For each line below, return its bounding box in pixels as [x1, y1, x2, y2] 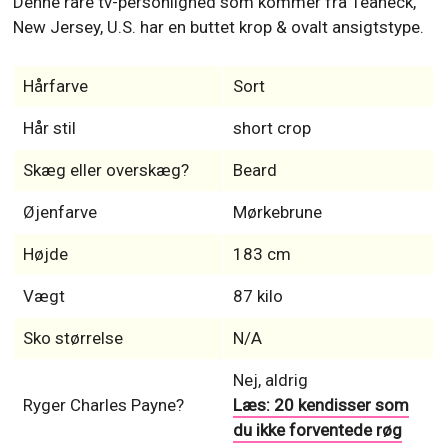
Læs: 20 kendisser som [232, 394, 409, 415]
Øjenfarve [22, 201, 97, 222]
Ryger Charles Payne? [22, 394, 184, 415]
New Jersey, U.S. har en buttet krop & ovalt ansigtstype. [13, 16, 425, 37]
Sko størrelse [22, 327, 123, 348]
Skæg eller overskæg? [22, 159, 189, 180]
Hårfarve [22, 75, 88, 96]
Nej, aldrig [232, 369, 308, 390]
